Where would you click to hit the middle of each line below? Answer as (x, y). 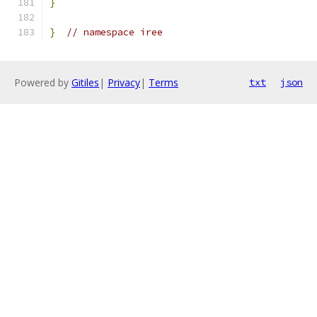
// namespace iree (115, 32)
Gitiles (85, 82)
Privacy (124, 82)
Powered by (43, 82)
